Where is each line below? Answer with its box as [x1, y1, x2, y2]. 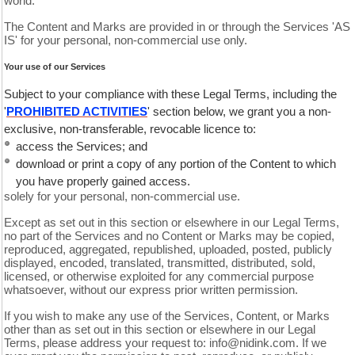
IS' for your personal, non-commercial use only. [4, 34, 247, 47]
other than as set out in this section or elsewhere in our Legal [4, 323, 315, 336]
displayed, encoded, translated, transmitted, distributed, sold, [4, 257, 315, 269]
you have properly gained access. [16, 174, 190, 188]
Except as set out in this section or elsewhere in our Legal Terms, [4, 216, 339, 229]
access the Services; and [16, 139, 147, 153]
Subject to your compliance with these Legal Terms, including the [4, 87, 337, 101]
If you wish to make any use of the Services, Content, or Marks [4, 310, 330, 323]
